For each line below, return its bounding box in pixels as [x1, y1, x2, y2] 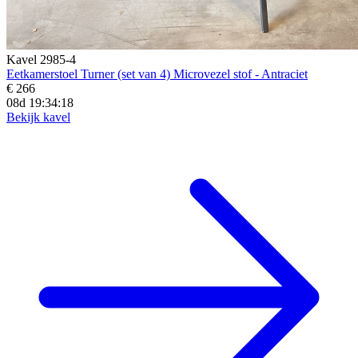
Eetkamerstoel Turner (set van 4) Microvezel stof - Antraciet [6, 66, 308, 81]
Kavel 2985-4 [6, 52, 76, 66]
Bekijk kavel [6, 109, 70, 124]
